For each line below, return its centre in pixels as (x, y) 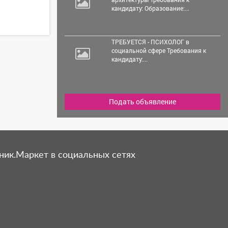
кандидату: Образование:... (150, 8)
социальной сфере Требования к (159, 50)
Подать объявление (142, 101)
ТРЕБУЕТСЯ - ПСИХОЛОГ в (150, 41)
